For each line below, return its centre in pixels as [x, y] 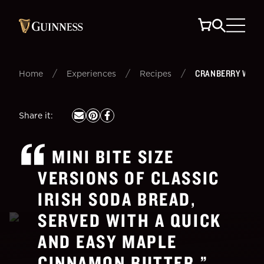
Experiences [91, 73]
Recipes [156, 73]
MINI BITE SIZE [113, 156]
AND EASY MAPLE [108, 241]
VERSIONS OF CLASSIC [129, 178]
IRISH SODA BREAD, [117, 199]
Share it [35, 115]
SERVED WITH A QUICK [130, 220]
